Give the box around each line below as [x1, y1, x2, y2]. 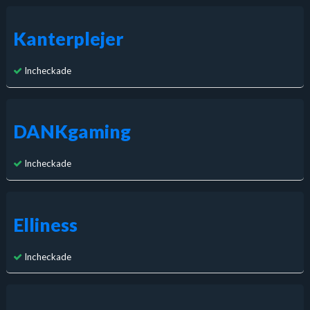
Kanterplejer [12, 28, 123, 51]
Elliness [12, 213, 77, 236]
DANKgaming [12, 120, 131, 143]
